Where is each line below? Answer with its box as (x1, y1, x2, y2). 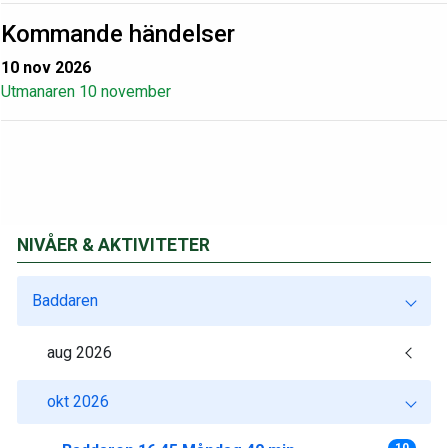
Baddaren (32, 291, 98, 310)
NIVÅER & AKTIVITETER (17, 235, 210, 255)
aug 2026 (47, 343, 112, 362)
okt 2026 (47, 392, 109, 411)
